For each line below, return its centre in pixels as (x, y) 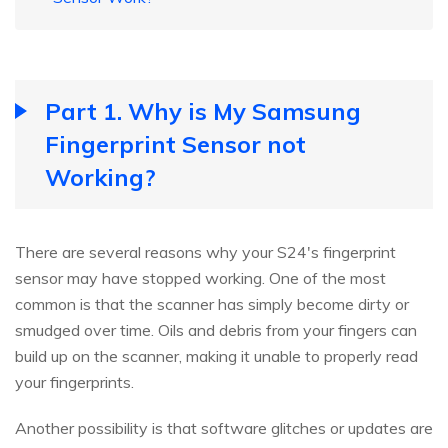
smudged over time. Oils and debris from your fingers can (216, 330)
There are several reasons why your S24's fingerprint (205, 252)
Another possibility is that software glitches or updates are (224, 428)
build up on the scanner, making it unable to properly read (216, 356)
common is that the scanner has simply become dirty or (212, 304)
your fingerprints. (74, 382)
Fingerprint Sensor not (175, 144)
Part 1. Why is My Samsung (203, 111)
